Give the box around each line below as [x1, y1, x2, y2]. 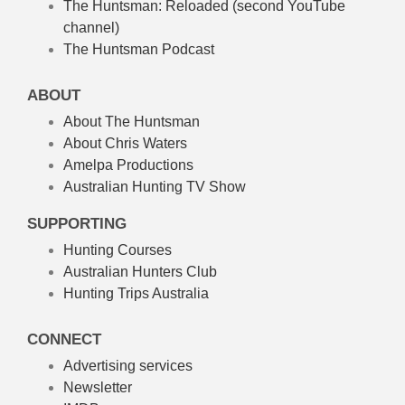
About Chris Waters [63, 135, 187, 151]
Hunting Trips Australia [63, 285, 209, 301]
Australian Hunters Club [63, 263, 217, 279]
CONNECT [27, 330, 101, 348]
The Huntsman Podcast [63, 41, 214, 57]
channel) [63, 19, 119, 35]
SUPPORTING [27, 214, 127, 232]
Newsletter [63, 379, 132, 395]
